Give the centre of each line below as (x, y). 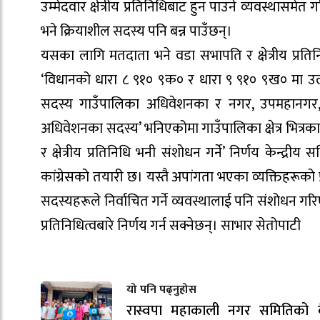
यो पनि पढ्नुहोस (161, 289)
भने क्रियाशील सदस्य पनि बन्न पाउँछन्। (136, 31)
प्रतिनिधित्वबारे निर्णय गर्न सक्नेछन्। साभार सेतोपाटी (171, 226)
